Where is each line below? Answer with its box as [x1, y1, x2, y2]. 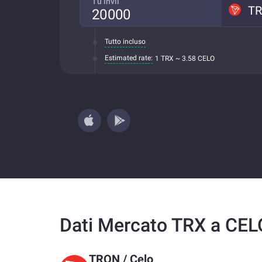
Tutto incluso [105, 37, 146, 46]
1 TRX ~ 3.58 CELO [155, 54, 215, 63]
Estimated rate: [105, 54, 153, 62]
